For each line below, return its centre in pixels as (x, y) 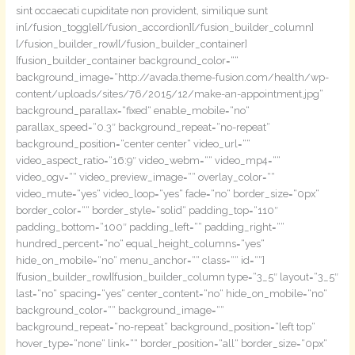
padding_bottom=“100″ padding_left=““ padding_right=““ (150, 227)
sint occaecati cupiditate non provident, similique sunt (141, 10)
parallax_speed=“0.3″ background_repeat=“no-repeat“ (143, 127)
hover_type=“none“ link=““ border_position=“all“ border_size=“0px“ (171, 343)
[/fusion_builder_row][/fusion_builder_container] (131, 44)
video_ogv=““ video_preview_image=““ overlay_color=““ (145, 177)
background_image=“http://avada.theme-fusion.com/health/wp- (172, 77)
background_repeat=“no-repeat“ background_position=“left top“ (165, 326)
